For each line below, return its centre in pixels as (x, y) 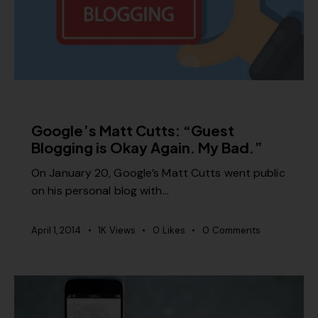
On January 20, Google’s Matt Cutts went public (158, 173)
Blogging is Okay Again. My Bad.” (147, 147)
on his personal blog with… (100, 191)
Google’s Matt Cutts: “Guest (133, 130)
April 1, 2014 (56, 231)
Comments (236, 231)
